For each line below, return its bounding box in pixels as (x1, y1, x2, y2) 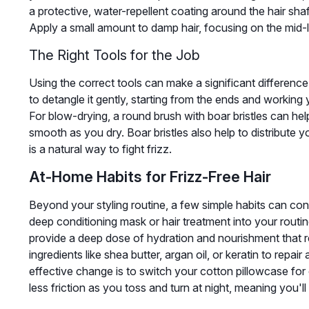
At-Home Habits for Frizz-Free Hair (28, 168, 271, 186)
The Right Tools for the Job (28, 47, 200, 64)
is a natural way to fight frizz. (28, 142, 172, 157)
